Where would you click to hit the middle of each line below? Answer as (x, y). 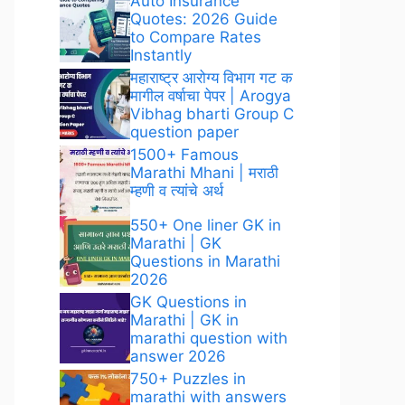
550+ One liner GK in (206, 225)
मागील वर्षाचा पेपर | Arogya (211, 96)
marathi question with (209, 338)
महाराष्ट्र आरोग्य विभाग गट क (212, 78)
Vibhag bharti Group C (212, 114)
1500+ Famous (184, 155)
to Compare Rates (196, 37)
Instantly (161, 55)
